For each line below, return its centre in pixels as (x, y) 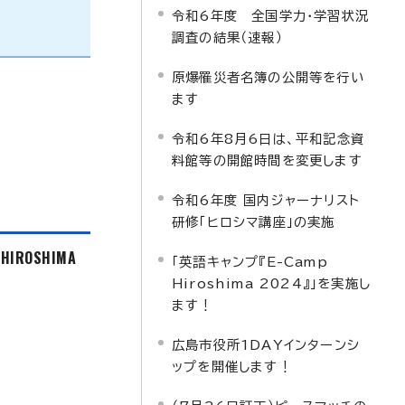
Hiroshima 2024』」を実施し (271, 283)
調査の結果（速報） (227, 38)
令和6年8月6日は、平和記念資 (268, 139)
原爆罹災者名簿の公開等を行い (268, 77)
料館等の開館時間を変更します (267, 160)
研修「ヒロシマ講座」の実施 (254, 222)
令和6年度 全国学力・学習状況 (270, 16)
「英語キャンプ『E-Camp (250, 262)
